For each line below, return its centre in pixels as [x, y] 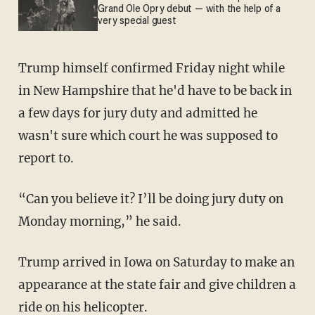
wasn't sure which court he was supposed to [148, 135]
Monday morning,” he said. [99, 221]
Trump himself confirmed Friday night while [151, 68]
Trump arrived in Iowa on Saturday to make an [156, 262]
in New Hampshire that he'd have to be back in [155, 90]
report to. [46, 158]
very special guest [137, 21]
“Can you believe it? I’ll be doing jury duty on [150, 199]
